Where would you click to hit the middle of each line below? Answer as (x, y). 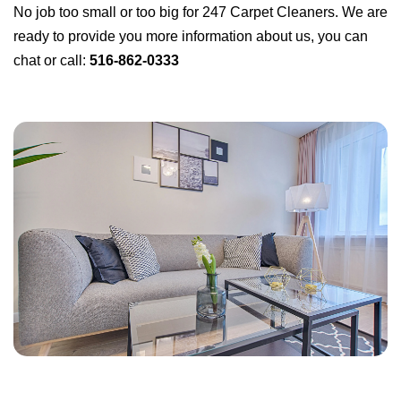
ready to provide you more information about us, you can (191, 37)
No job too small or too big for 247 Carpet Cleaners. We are (200, 13)
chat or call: (51, 61)
